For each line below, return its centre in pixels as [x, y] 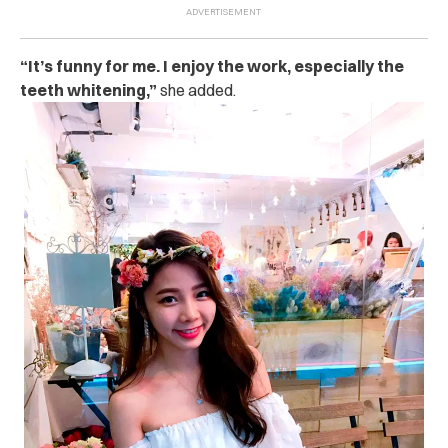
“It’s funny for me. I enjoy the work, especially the [212, 65]
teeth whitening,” [90, 89]
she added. [198, 89]
